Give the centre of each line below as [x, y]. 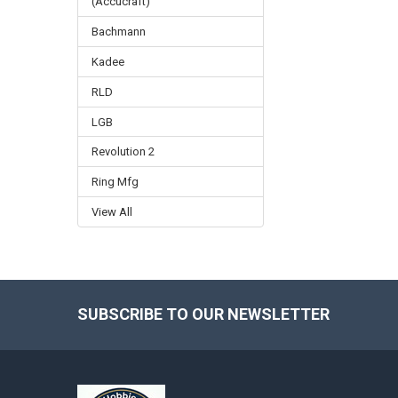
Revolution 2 [123, 152]
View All [111, 212]
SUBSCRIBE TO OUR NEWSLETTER [203, 314]
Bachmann [118, 31]
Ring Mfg [115, 182]
